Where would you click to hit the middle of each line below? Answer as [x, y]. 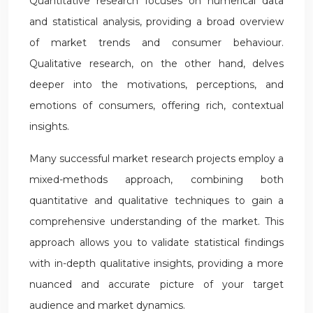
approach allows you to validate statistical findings [156, 242]
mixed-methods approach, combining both [156, 180]
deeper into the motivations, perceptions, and [156, 85]
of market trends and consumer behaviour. [156, 43]
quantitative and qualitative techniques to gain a [156, 201]
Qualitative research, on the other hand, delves [156, 64]
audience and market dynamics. [107, 305]
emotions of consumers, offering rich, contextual [156, 105]
